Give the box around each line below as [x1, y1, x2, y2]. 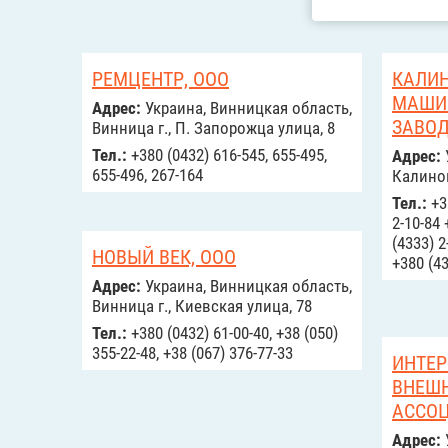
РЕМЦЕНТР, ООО [92, 67, 229, 91]
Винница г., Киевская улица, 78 [92, 296, 312, 316]
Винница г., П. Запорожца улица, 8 [92, 118, 335, 138]
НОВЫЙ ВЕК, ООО [92, 245, 236, 269]
